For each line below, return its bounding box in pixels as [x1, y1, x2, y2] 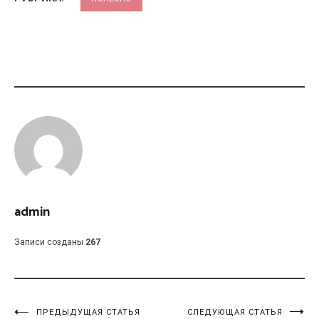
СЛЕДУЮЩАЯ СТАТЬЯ [187, 308, 283, 317]
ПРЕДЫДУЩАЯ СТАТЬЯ [36, 308, 140, 317]
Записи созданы [14, 237, 83, 247]
